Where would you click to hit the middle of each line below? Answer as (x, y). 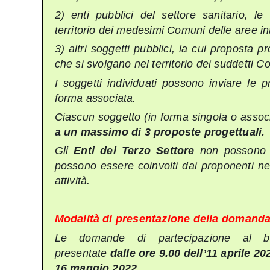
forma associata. (95, 98)
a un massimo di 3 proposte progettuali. (160, 132)
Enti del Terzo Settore (134, 151)
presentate (82, 253)
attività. (72, 181)
